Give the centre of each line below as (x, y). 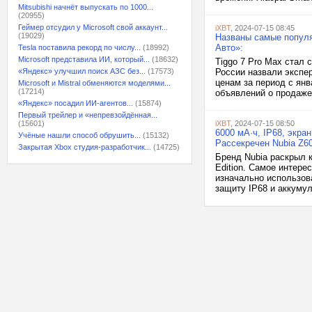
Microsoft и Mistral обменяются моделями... (94, 83)
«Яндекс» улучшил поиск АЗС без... (82, 71)
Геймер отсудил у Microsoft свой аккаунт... (93, 27)
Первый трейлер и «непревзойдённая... (88, 115)
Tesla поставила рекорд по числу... (79, 47)
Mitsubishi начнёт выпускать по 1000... (86, 7)
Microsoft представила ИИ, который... (84, 59)
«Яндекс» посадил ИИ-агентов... (76, 103)
